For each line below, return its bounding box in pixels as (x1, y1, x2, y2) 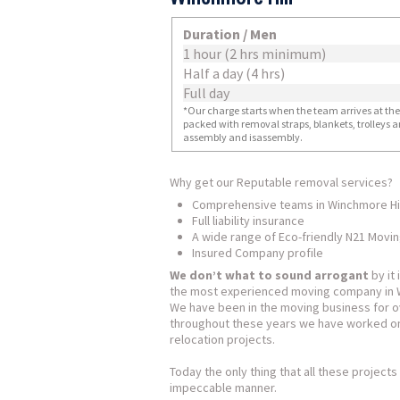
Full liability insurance (192, 212, 304, 229)
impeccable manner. (170, 379, 277, 396)
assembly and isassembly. (183, 130, 303, 144)
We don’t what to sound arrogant (170, 267, 369, 283)
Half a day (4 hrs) (183, 64, 285, 82)
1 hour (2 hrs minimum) (183, 45, 326, 62)
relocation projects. (170, 331, 275, 347)
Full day (183, 84, 229, 102)
